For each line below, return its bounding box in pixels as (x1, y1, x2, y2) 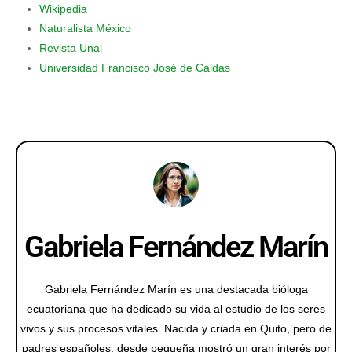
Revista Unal (39, 41, 102, 54)
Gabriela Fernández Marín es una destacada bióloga (44, 282, 308, 295)
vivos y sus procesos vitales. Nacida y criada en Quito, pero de (20, 321, 332, 335)
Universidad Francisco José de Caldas (39, 60, 230, 74)
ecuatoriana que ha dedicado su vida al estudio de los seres (27, 302, 325, 315)
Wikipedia (39, 2, 87, 15)
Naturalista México (39, 21, 131, 35)
